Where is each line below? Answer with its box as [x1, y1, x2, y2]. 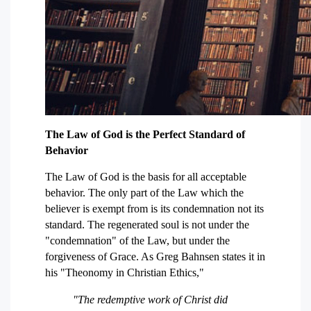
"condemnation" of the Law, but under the [45, 235, 230, 246]
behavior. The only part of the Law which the [45, 187, 244, 199]
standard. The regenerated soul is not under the [45, 219, 249, 230]
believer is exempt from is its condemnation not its [45, 203, 264, 215]
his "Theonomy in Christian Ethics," [45, 267, 204, 278]
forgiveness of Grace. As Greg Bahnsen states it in [45, 251, 265, 262]
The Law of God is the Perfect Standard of [45, 128, 245, 140]
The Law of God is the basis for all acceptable [45, 171, 246, 183]
